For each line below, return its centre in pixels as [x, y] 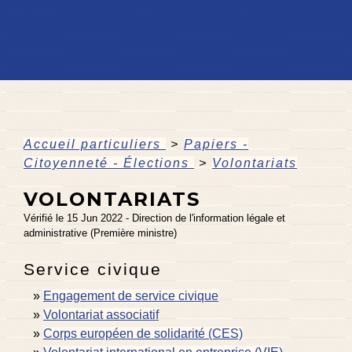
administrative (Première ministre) [100, 233]
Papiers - [216, 144]
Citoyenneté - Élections [109, 163]
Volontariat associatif [101, 314]
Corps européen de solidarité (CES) [143, 333]
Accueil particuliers [95, 144]
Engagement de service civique [131, 295]
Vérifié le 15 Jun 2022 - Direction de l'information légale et [154, 218]
